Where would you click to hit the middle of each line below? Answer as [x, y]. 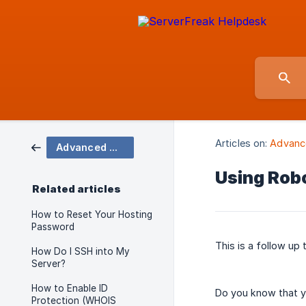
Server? [48, 264]
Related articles [76, 189]
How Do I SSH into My [81, 251]
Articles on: [241, 143]
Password [53, 227]
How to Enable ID [70, 288]
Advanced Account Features [114, 147]
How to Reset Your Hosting [92, 214]
